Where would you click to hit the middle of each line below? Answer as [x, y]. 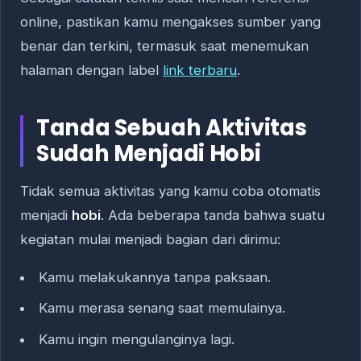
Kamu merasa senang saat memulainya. [162, 308]
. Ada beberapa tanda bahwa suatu [213, 216]
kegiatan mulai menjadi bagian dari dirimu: [150, 240]
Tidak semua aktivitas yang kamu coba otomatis [170, 191]
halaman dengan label [91, 71]
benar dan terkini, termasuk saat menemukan [164, 46]
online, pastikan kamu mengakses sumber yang [170, 22]
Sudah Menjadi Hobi [149, 154]
